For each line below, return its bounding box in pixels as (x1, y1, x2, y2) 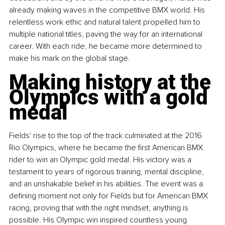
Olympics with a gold (9, 84, 213, 109)
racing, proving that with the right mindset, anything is (9, 202, 190, 213)
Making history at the (9, 69, 216, 94)
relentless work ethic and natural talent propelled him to (9, 17, 202, 27)
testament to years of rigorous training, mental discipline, (9, 166, 206, 177)
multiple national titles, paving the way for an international (9, 29, 204, 39)
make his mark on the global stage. (9, 53, 130, 63)
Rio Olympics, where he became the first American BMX (9, 142, 205, 153)
